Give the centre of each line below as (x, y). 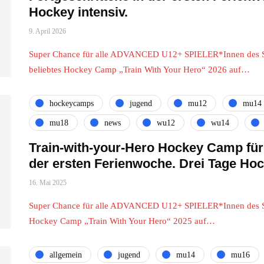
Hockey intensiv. (78, 12)
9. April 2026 (47, 31)
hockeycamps (72, 103)
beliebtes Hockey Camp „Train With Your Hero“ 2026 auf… (139, 70)
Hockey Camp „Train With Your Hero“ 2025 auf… (122, 221)
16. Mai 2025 (48, 183)
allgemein (66, 255)
